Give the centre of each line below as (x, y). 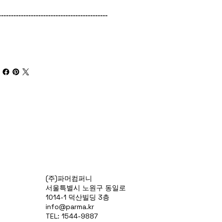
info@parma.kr (70, 207)
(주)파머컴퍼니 (69, 179)
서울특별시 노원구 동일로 (85, 188)
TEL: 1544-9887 (71, 216)
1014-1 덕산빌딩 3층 (77, 197)
